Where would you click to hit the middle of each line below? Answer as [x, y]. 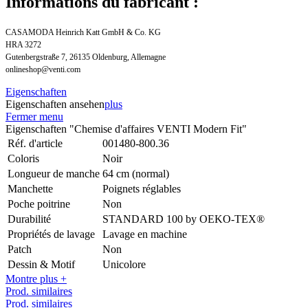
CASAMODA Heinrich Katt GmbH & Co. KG [83, 32]
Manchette [30, 188]
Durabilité [29, 219]
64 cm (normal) [136, 173]
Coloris [23, 158]
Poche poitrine [39, 203]
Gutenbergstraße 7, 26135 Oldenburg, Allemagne [86, 57]
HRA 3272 [23, 44]
